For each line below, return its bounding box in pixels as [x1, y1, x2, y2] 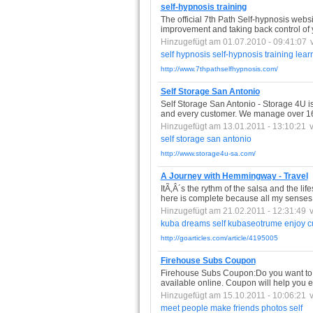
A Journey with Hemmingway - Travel [160, 171, 308, 181]
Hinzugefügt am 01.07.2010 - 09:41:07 [160, 37, 307, 47]
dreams [181, 219, 210, 228]
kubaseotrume [227, 219, 282, 228]
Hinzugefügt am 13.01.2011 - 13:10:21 [160, 122, 306, 131]
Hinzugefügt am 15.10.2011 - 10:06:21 [160, 291, 306, 300]
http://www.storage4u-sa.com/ [160, 150, 256, 157]
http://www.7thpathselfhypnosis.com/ [160, 65, 278, 73]
